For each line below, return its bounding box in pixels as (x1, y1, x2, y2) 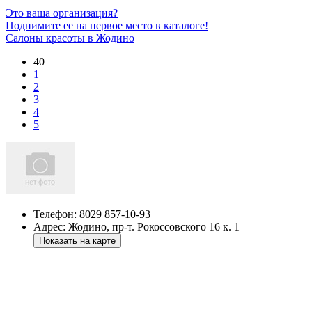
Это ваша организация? (6, 6, 118, 19)
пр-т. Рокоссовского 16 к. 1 (112, 220, 240, 233)
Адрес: (33, 220, 68, 233)
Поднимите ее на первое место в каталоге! (6, 19, 208, 31)
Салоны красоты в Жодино (6, 31, 134, 44)
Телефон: (33, 208, 79, 220)
